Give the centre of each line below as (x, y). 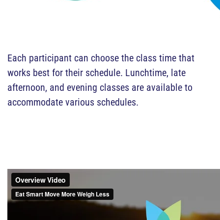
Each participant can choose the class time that (101, 58)
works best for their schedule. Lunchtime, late (96, 73)
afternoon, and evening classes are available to (100, 87)
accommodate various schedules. (74, 102)
